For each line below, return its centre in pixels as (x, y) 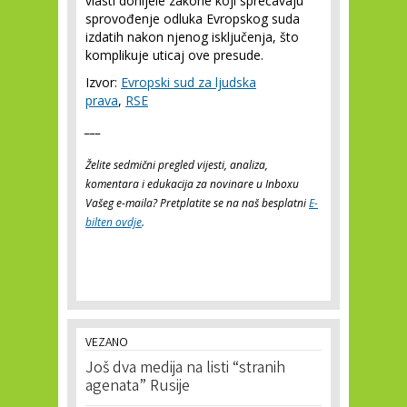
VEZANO (107, 343)
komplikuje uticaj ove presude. (174, 55)
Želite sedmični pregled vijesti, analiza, (177, 165)
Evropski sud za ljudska (189, 82)
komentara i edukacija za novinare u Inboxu (192, 184)
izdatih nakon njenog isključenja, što (192, 37)
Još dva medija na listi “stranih (185, 369)
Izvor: (103, 82)
